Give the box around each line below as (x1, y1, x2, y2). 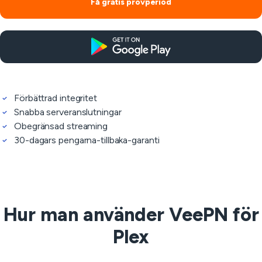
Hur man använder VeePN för (3, 204, 259, 226)
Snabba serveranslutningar (14, 106, 122, 118)
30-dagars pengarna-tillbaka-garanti (14, 135, 160, 146)
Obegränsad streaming (14, 120, 108, 132)
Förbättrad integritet (14, 92, 97, 104)
